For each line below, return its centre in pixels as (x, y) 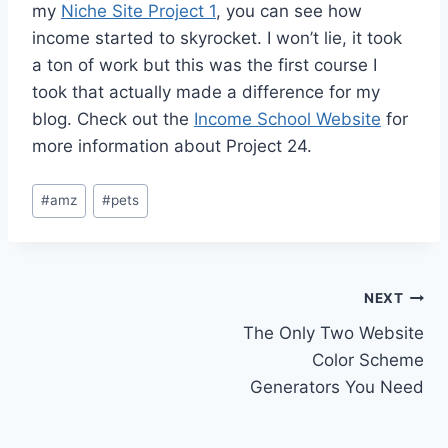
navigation (94, 346)
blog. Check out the (113, 118)
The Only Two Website (333, 332)
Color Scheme (368, 359)
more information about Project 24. (172, 145)
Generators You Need (337, 386)
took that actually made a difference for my (206, 91)
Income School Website (287, 118)
